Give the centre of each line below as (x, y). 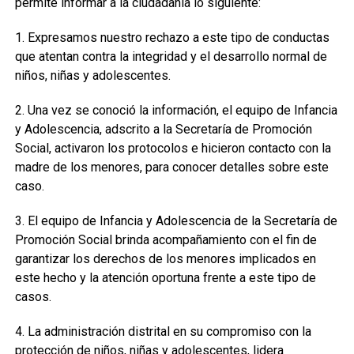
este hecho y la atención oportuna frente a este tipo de (165, 278)
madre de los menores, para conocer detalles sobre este (171, 167)
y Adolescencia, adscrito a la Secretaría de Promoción (163, 129)
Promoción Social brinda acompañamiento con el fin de (166, 240)
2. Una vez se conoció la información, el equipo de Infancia (176, 110)
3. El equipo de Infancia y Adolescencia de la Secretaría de (176, 221)
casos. (33, 297)
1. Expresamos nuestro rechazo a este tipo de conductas (172, 38)
